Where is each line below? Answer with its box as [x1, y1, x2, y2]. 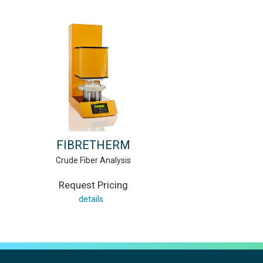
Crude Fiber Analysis [55, 156, 131, 166]
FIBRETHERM [56, 138, 130, 153]
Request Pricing [58, 179, 128, 191]
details [79, 194, 103, 204]
